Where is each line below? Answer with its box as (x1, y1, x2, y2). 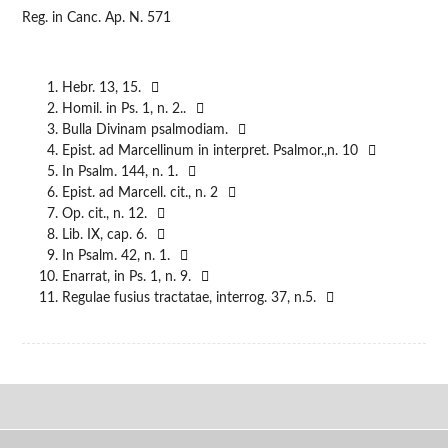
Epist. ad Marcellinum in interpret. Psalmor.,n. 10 (62, 143, 359, 158)
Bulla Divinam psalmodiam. (62, 122, 229, 137)
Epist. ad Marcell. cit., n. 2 (62, 185, 219, 200)
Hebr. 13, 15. (62, 80, 142, 95)
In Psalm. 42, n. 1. (62, 248, 171, 263)
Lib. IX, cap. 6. (62, 227, 148, 242)
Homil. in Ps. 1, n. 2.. (62, 101, 187, 116)
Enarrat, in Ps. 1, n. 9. (62, 269, 192, 284)
